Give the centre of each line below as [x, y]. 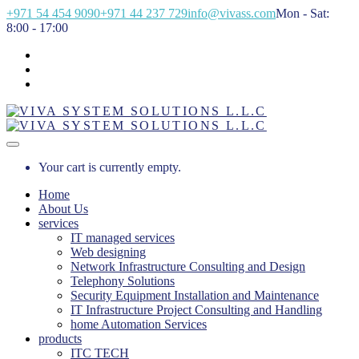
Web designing [108, 252]
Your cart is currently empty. [110, 167]
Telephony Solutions [123, 281]
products [60, 339]
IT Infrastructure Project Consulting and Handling [196, 310]
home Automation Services [139, 324]
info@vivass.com [232, 13]
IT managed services [123, 238]
